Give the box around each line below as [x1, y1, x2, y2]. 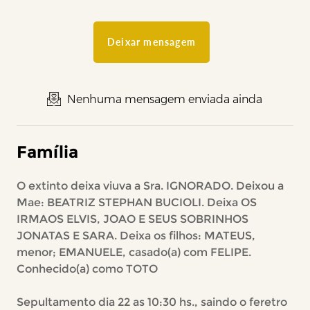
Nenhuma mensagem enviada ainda [64, 93, 263, 106]
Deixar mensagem [107, 36, 196, 48]
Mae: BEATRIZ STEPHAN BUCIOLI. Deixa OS [16, 196, 257, 209]
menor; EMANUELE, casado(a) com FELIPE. [16, 246, 251, 259]
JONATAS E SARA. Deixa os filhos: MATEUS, [16, 229, 255, 242]
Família [16, 142, 78, 162]
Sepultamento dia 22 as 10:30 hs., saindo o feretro [16, 295, 287, 309]
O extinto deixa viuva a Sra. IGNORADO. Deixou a [16, 179, 284, 192]
